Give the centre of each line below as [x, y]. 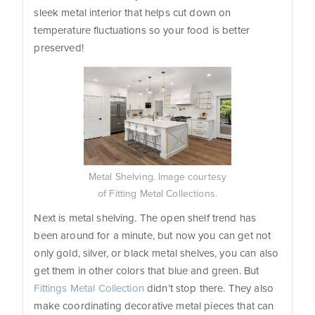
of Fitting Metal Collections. [157, 194]
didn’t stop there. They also [208, 289]
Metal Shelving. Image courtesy [157, 177]
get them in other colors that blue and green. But [147, 271]
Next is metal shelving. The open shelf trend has [145, 218]
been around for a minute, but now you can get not [153, 236]
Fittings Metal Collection [89, 289]
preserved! [60, 48]
